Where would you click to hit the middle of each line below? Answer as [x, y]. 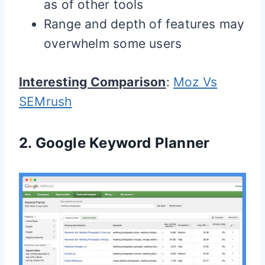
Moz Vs [195, 82]
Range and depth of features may [144, 24]
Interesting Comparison [93, 82]
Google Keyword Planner [122, 143]
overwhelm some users [113, 44]
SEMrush [46, 102]
